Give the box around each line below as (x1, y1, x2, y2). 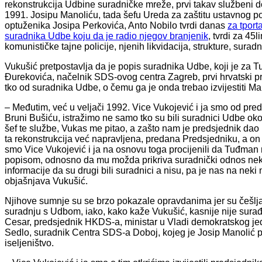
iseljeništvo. (5, 237, 54, 248)
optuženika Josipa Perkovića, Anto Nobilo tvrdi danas (5, 20, 227, 30)
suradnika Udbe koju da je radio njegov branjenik (5, 30, 208, 41)
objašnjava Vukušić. (5, 175, 88, 186)
